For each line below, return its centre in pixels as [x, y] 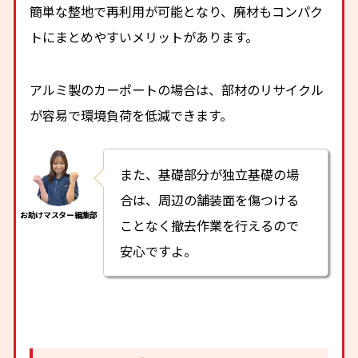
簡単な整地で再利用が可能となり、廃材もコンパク [177, 12]
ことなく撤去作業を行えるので [210, 226]
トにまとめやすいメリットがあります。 [144, 37]
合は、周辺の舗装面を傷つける [210, 200]
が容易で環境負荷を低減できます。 [131, 115]
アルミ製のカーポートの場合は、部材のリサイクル [177, 90]
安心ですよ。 [159, 251]
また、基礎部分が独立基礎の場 [210, 175]
